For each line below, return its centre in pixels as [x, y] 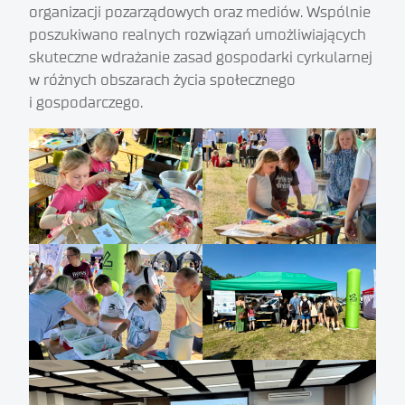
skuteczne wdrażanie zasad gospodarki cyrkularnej [201, 58]
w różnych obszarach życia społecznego [162, 80]
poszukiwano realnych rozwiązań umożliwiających [198, 35]
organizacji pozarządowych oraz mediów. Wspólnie [200, 13]
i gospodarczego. [86, 103]
